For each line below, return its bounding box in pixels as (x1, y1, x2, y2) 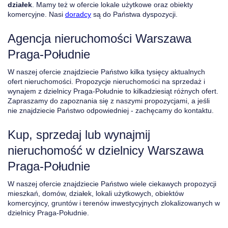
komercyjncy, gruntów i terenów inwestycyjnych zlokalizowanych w (8, 199, 220, 207)
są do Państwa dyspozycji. (91, 10, 178, 18)
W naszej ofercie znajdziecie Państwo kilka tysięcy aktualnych (8, 68, 205, 76)
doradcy (65, 10, 91, 18)
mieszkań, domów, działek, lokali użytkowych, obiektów (8, 189, 184, 197)
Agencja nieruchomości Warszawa (8, 32, 191, 45)
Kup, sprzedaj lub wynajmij (8, 128, 150, 141)
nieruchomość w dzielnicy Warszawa (8, 144, 204, 157)
